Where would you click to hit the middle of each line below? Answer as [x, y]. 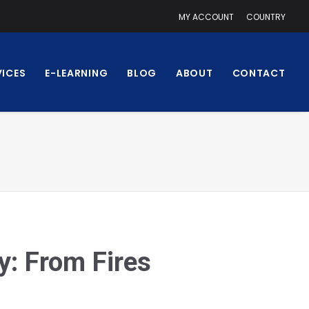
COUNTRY [266, 17]
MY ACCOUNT [206, 17]
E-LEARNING [77, 73]
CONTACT [259, 73]
